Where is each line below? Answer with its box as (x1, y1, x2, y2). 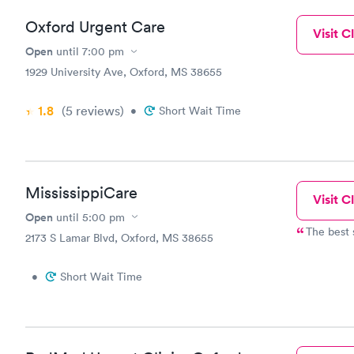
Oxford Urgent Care (25, 17, 165, 36)
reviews (73, 103, 120, 119)
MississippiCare (25, 183, 137, 202)
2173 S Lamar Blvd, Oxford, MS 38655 (25, 230, 213, 245)
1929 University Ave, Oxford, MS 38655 (25, 65, 222, 79)
